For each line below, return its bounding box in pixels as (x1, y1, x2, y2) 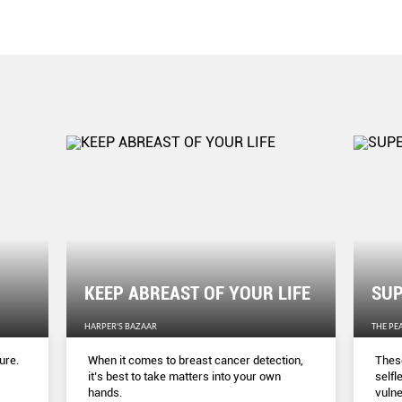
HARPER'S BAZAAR (84, 321, 157, 331)
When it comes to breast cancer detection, (88, 354, 303, 367)
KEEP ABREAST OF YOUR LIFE (84, 283, 310, 304)
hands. (88, 386, 122, 399)
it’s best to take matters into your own (88, 370, 281, 383)
